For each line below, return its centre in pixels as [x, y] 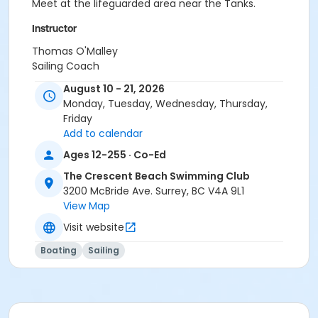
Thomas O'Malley [75, 51]
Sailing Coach [66, 66]
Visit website [94, 227]
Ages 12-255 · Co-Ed [115, 154]
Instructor [54, 28]
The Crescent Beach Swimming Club [157, 176]
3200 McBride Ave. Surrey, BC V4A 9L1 [154, 191]
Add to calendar [103, 134]
